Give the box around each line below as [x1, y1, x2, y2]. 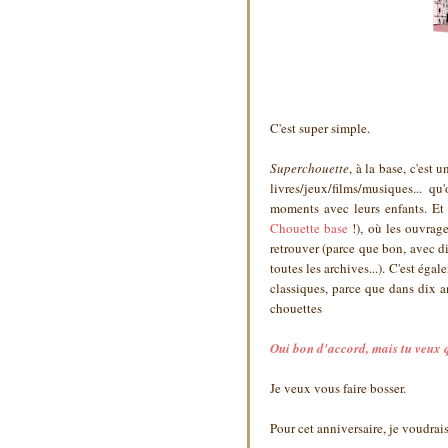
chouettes [270, 299, 322, 318]
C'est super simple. [270, 119, 370, 138]
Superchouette [270, 159, 349, 178]
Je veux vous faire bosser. [270, 379, 406, 398]
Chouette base [270, 219, 349, 238]
